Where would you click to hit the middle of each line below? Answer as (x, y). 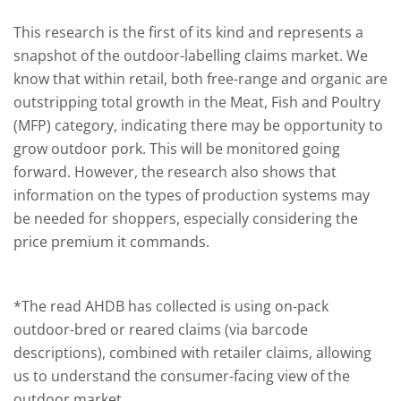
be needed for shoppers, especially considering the (186, 219)
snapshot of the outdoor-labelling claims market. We (191, 56)
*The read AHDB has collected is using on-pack (171, 307)
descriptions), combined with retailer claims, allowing (192, 353)
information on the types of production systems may (192, 196)
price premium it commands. (111, 242)
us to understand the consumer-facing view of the (182, 376)
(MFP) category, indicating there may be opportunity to (198, 126)
